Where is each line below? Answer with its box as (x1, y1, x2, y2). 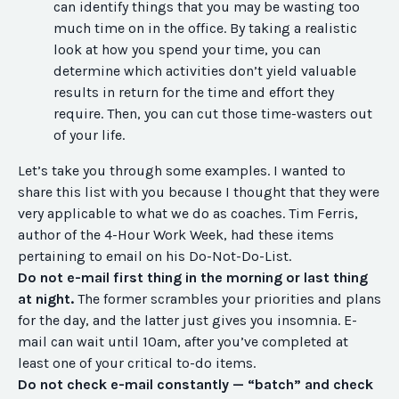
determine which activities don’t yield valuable (53, 62, 356, 80)
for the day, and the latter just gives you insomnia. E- (18, 312, 357, 330)
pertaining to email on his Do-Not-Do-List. (18, 248, 291, 265)
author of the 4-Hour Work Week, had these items (18, 226, 334, 244)
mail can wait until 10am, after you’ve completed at (18, 333, 348, 351)
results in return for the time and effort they (53, 84, 334, 102)
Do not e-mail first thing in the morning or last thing (18, 269, 368, 287)
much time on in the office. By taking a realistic (53, 20, 357, 37)
